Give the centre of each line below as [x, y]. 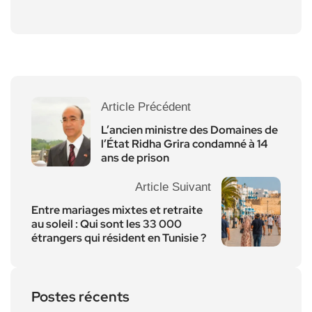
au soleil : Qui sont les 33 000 [107, 224]
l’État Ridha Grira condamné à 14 [185, 143]
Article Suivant [173, 187]
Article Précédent [146, 107]
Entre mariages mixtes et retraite [117, 210]
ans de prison [135, 157]
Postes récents [80, 296]
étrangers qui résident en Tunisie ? [119, 237]
